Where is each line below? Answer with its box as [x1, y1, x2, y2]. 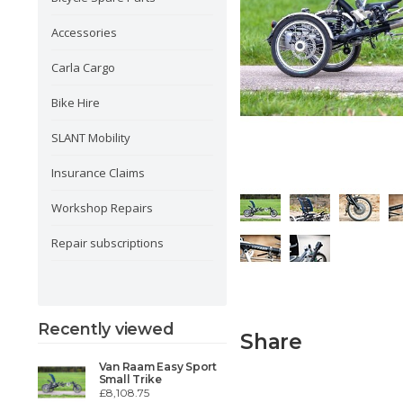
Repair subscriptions [51, 235, 164, 251]
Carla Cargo [51, 59, 115, 76]
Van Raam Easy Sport [98, 359, 217, 373]
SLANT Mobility [51, 130, 130, 146]
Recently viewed [38, 319, 174, 338]
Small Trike [98, 372, 162, 386]
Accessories [51, 24, 117, 40]
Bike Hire [51, 94, 100, 111]
